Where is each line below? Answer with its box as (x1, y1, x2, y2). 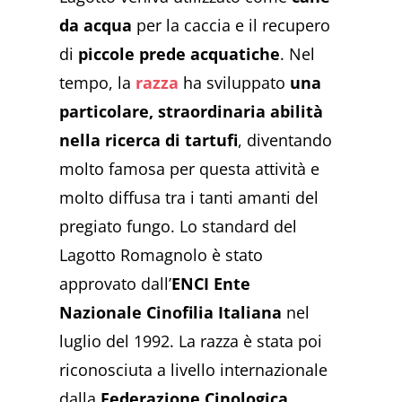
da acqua (59, 14, 133, 37)
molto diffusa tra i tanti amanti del (59, 187, 319, 209)
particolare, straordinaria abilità (59, 100, 324, 123)
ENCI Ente (171, 273, 251, 295)
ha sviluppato (179, 72, 291, 94)
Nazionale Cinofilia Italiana (59, 301, 283, 324)
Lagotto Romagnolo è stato (59, 244, 264, 267)
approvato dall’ (59, 273, 172, 295)
